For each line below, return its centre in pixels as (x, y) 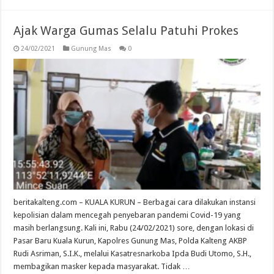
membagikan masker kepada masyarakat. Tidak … (102, 267)
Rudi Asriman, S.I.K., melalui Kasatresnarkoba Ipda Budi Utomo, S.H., (133, 254)
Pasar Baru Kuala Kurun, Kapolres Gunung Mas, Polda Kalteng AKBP (131, 241)
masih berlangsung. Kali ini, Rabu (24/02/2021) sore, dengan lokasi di (134, 228)
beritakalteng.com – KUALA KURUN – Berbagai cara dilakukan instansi (135, 202)
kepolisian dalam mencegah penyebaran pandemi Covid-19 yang (128, 215)
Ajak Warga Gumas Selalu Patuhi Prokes (126, 30)
